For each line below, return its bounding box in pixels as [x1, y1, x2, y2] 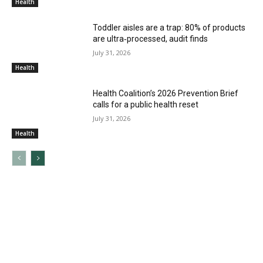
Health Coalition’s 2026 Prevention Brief [93, 89, 239, 99]
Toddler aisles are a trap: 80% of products [93, 23, 246, 33]
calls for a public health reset [93, 100, 199, 110]
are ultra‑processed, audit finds [93, 34, 208, 44]
